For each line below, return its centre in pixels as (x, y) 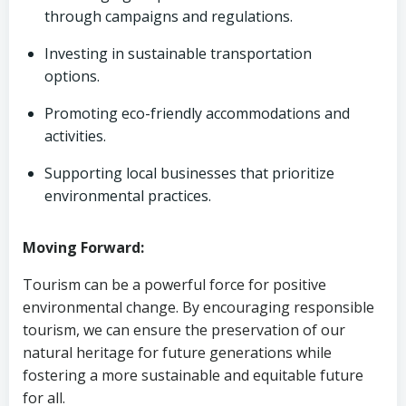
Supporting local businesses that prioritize (189, 173)
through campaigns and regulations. (169, 16)
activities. (75, 136)
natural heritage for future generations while (177, 353)
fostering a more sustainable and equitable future (193, 375)
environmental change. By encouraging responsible (198, 307)
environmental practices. (128, 196)
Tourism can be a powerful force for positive (174, 285)
